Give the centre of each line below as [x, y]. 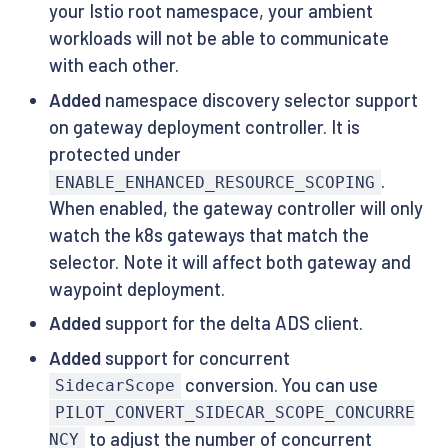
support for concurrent [195, 357]
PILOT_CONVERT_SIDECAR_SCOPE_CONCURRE [234, 413]
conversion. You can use [280, 384]
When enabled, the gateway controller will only [235, 207]
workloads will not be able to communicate [218, 38]
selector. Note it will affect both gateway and [229, 261]
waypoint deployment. [136, 288]
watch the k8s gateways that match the [208, 234]
